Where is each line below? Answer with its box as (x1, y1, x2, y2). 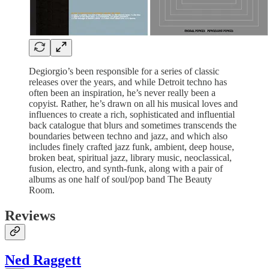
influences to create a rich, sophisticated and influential (29, 109, 235, 119)
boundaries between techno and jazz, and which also (29, 130, 228, 141)
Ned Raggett (5, 252, 81, 268)
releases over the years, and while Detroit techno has (29, 76, 227, 87)
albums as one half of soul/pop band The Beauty (29, 174, 212, 184)
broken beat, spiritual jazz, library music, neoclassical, (29, 152, 232, 163)
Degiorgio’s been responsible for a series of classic (29, 65, 219, 76)
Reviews (5, 207, 55, 223)
